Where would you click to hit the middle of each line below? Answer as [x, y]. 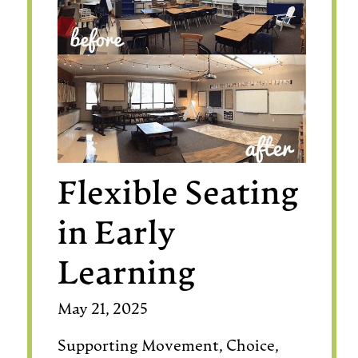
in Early [116, 235]
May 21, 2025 [102, 310]
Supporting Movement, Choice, [168, 347]
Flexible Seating [178, 195]
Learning [126, 275]
